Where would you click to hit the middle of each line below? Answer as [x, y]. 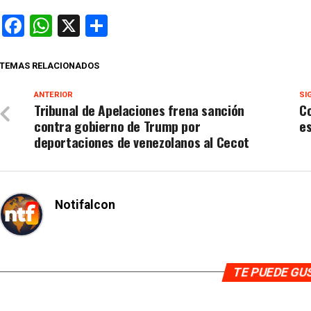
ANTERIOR [53, 94]
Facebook [70, 25]
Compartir [157, 25]
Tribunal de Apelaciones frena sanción [139, 110]
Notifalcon [85, 204]
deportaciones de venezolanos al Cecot [142, 142]
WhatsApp [102, 25]
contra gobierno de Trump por [117, 126]
